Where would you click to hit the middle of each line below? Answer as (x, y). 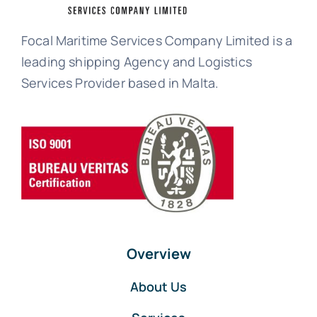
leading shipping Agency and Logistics (136, 61)
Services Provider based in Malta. (120, 82)
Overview (158, 253)
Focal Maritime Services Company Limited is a (157, 40)
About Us (158, 286)
